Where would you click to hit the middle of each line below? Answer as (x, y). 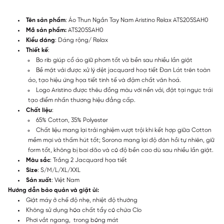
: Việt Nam (65, 180)
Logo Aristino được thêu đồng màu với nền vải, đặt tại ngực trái (124, 90)
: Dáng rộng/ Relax (81, 40)
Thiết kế (37, 50)
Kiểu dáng (40, 40)
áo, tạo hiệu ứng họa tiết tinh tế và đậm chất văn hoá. (104, 80)
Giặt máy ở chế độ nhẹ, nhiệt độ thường (82, 200)
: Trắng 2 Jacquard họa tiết (88, 160)
